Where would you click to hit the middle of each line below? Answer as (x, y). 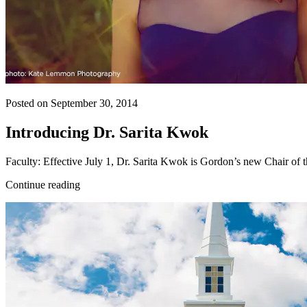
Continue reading (43, 184)
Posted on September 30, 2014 (72, 103)
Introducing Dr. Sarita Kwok (107, 132)
